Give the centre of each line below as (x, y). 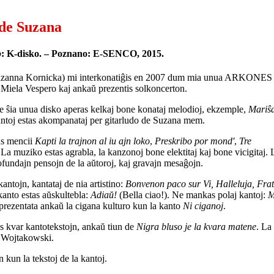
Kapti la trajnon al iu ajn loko (92, 141)
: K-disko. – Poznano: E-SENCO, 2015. (83, 54)
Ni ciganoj (203, 206)
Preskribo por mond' (194, 141)
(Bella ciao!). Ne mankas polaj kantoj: (192, 195)
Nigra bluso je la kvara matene (196, 227)
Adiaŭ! (104, 195)
